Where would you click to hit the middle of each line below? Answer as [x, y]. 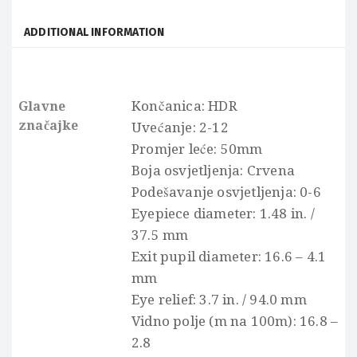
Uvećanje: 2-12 [180, 127]
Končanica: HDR [184, 106]
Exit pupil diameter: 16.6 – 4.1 [229, 256]
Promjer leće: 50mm [197, 149]
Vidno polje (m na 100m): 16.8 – [235, 321]
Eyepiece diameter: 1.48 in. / [223, 213]
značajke [49, 125]
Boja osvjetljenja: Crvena [213, 170]
